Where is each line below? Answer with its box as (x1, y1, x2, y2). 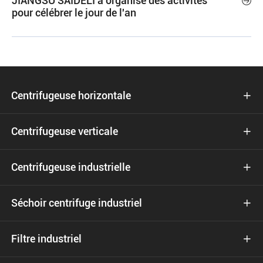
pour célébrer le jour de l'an (12, 6, 136, 19)
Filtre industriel (11, 232, 82, 245)
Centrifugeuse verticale (11, 125, 118, 137)
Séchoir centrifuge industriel (11, 197, 142, 209)
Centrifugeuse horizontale (11, 89, 131, 102)
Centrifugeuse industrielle (11, 161, 130, 173)
